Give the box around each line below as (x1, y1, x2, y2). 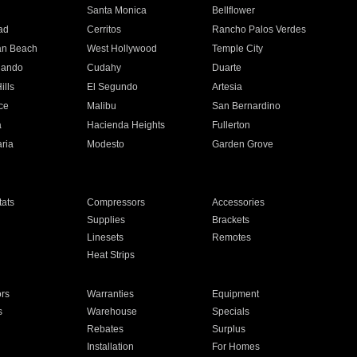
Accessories (212, 197, 265, 208)
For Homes (212, 341, 261, 352)
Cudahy (86, 62, 121, 73)
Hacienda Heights (86, 120, 165, 131)
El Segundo (86, 81, 138, 92)
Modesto (86, 139, 124, 150)
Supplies (86, 214, 125, 226)
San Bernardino (212, 100, 281, 112)
